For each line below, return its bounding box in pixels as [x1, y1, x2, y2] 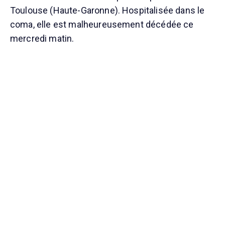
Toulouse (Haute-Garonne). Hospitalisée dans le [10, 5, 205, 16]
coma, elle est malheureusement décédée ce [10, 19, 194, 30]
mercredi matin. [10, 33, 74, 44]
